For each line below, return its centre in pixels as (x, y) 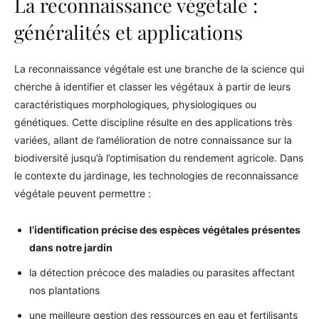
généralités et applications (129, 32)
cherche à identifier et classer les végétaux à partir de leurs (152, 87)
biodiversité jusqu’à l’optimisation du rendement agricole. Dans (159, 158)
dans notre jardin (71, 247)
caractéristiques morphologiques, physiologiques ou (135, 104)
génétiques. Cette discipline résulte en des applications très (153, 122)
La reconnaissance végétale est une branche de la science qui (159, 69)
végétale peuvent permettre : (83, 193)
